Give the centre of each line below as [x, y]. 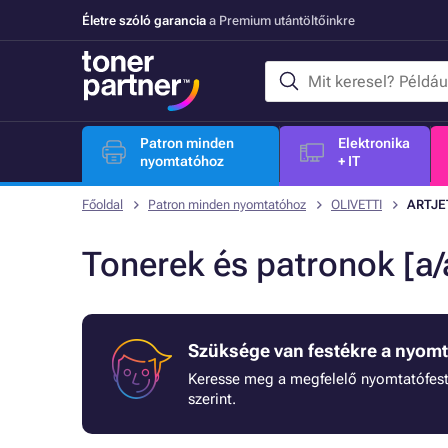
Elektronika [373, 143]
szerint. [212, 399]
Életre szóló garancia [144, 20]
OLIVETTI [356, 204]
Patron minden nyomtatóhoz [227, 204]
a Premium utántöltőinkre [280, 20]
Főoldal [102, 204]
